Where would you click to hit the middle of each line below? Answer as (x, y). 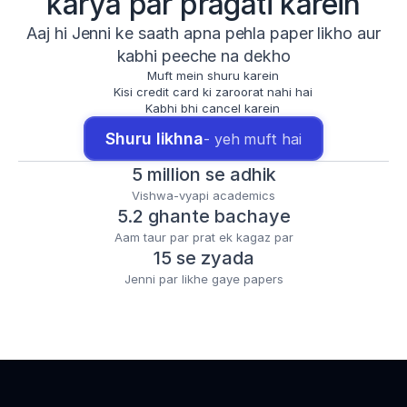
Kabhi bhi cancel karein (213, 108)
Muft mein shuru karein (213, 75)
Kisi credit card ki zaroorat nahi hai (213, 92)
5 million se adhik (203, 174)
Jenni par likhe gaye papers (203, 279)
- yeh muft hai (253, 139)
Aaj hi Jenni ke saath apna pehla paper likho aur (203, 33)
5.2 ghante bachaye (203, 216)
